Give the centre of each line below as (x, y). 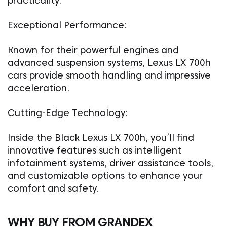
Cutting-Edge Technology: (68, 113)
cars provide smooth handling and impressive (109, 75)
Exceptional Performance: (67, 25)
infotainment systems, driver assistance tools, (110, 163)
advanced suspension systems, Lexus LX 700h (109, 63)
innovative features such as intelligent (94, 150)
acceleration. (39, 88)
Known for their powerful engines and (93, 50)
